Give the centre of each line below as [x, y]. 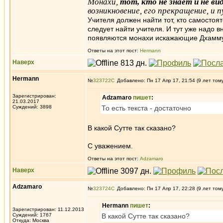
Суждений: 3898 [32, 107]
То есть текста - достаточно [146, 108]
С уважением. [110, 146]
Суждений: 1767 [32, 215]
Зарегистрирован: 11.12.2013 [48, 209]
